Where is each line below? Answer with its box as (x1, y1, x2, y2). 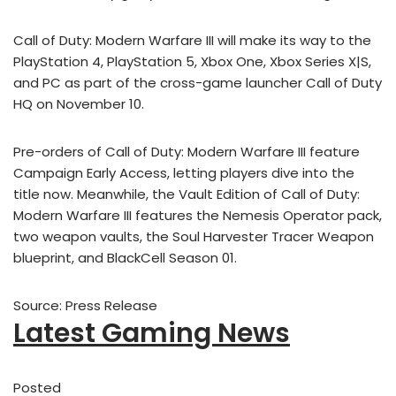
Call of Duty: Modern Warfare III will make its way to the (13, 31, 371, 50)
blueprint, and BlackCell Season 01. (13, 248, 237, 268)
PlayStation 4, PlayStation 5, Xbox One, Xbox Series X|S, (13, 52, 371, 72)
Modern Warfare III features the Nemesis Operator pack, (13, 206, 382, 225)
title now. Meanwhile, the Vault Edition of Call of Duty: (13, 185, 360, 204)
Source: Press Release (13, 296, 157, 316)
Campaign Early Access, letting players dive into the (13, 164, 354, 183)
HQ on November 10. (13, 95, 144, 114)
